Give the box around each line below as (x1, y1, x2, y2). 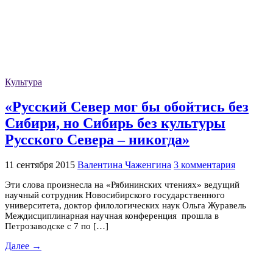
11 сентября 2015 (5, 160, 75, 171)
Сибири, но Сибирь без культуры (5, 115, 225, 132)
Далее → (5, 241, 41, 252)
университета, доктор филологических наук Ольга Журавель (5, 200, 246, 211)
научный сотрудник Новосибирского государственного (5, 190, 225, 200)
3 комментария (174, 160, 235, 171)
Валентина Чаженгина (77, 160, 171, 171)
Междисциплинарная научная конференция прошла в (5, 211, 219, 221)
